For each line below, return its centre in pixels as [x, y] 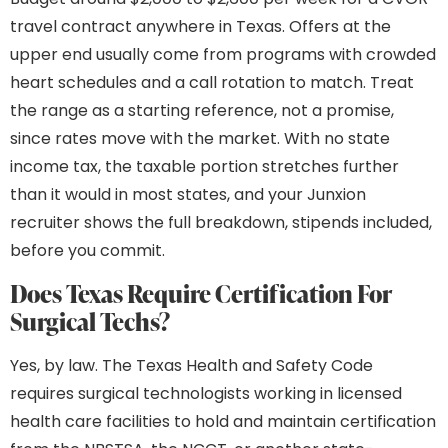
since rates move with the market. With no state [200, 139]
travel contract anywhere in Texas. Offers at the [200, 27]
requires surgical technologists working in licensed [206, 393]
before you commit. [87, 251]
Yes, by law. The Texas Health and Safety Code [191, 365]
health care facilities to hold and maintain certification [223, 421]
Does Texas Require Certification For [201, 293]
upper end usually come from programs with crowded [223, 55]
